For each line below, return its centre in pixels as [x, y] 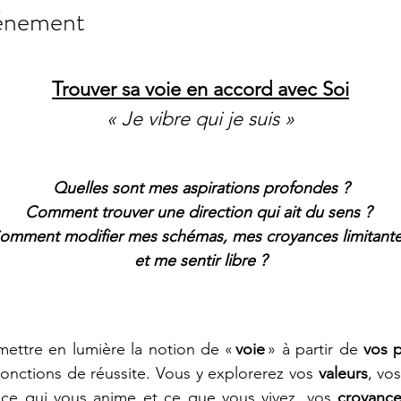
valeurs [343, 373]
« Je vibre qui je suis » [200, 119]
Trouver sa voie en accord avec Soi [200, 89]
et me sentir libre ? [200, 260]
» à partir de [316, 349]
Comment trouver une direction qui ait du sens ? [200, 212]
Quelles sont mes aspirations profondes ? [200, 188]
